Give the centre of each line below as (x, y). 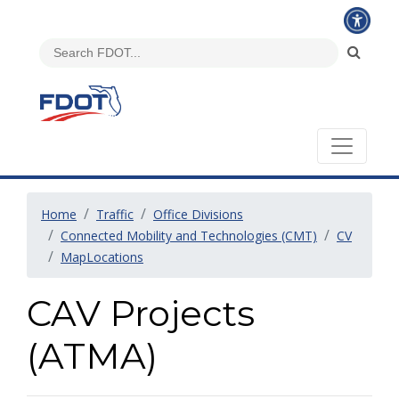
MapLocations (102, 257)
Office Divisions (198, 214)
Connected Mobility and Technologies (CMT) (189, 236)
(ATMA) (92, 356)
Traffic (115, 214)
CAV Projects (141, 313)
